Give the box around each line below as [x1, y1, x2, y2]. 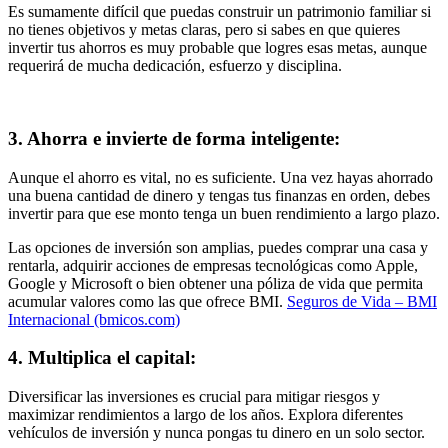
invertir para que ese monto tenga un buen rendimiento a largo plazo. [8, 204, 440, 222]
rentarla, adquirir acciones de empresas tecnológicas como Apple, [8, 256, 418, 274]
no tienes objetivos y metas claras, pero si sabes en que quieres [8, 21, 400, 39]
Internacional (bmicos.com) [8, 310, 180, 328]
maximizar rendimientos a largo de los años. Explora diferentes [8, 406, 403, 423]
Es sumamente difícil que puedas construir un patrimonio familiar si [8, 3, 431, 21]
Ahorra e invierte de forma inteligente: [27, 127, 340, 149]
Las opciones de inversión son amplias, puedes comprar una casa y [8, 238, 428, 256]
